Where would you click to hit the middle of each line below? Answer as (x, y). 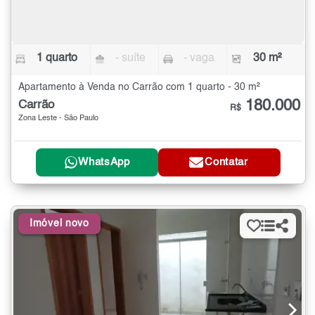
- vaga (199, 59)
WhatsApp (104, 162)
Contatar (226, 162)
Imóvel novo (59, 223)
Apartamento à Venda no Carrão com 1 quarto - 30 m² (139, 88)
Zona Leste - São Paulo (58, 119)
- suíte (131, 59)
